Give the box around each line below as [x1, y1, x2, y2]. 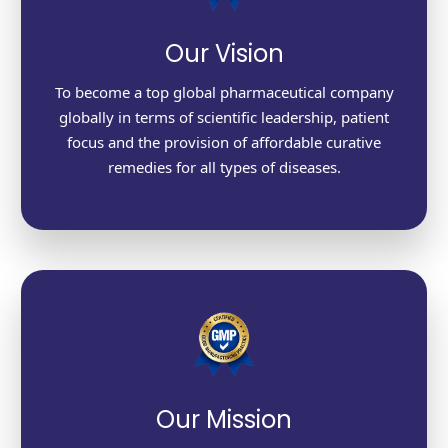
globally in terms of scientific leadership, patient [59, 107, 389, 128]
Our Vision [164, 37, 284, 71]
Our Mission [156, 403, 292, 437]
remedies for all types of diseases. [107, 157, 341, 178]
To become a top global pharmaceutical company [54, 82, 394, 103]
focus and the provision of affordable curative [67, 132, 381, 153]
